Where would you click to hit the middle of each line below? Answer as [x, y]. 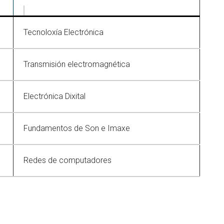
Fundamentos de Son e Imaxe [77, 128]
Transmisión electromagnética [77, 64]
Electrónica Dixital [54, 96]
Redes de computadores [67, 160]
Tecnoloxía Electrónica [63, 32]
